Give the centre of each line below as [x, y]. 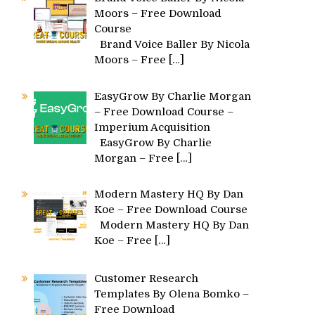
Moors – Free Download [158, 13]
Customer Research [147, 279]
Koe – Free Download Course [171, 210]
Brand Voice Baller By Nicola [172, 44]
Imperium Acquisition [153, 127]
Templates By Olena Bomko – [172, 294]
